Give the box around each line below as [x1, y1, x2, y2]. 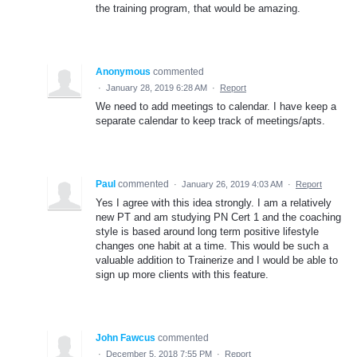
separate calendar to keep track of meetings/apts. [96, 114, 325, 127]
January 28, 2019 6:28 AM [106, 82, 207, 92]
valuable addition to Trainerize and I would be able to [96, 253, 338, 266]
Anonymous [96, 65, 151, 77]
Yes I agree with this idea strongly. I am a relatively [96, 196, 331, 209]
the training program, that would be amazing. [96, 2, 300, 14]
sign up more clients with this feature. [96, 268, 269, 280]
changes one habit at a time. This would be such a [96, 239, 328, 252]
